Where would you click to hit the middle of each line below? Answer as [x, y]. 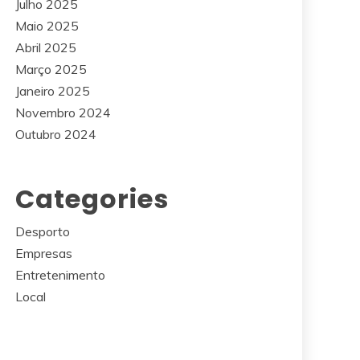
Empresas [44, 253]
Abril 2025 [46, 47]
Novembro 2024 [63, 112]
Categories [92, 199]
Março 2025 [51, 69]
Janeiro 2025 [53, 91]
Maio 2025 [47, 26]
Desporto [43, 231]
